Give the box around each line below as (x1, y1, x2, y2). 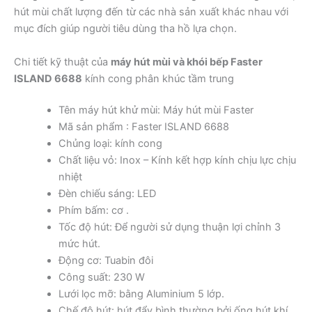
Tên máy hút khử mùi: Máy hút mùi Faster (58, 104, 253, 117)
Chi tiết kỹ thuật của (14, 55, 111, 68)
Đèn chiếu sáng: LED (58, 187, 156, 201)
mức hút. (58, 237, 100, 251)
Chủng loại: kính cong (58, 137, 162, 150)
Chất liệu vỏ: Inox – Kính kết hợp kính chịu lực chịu (58, 154, 296, 167)
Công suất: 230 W (58, 271, 145, 284)
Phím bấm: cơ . (58, 204, 129, 217)
